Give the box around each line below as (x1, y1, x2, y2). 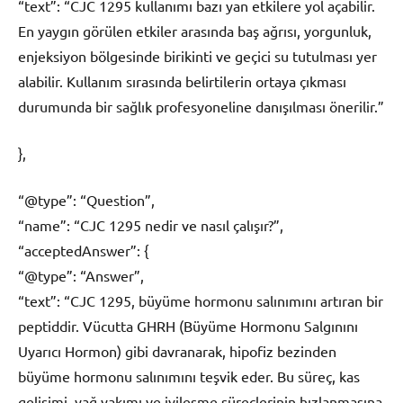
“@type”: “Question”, (18, 190, 155, 209)
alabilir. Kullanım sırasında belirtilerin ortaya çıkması (18, 71, 346, 90)
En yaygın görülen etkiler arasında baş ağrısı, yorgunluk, (18, 21, 372, 40)
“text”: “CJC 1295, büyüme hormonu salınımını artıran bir (18, 291, 383, 309)
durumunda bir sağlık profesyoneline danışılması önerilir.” (18, 96, 384, 115)
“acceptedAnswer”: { (18, 240, 148, 259)
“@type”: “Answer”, (18, 265, 144, 284)
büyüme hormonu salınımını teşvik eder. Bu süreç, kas (18, 366, 360, 385)
